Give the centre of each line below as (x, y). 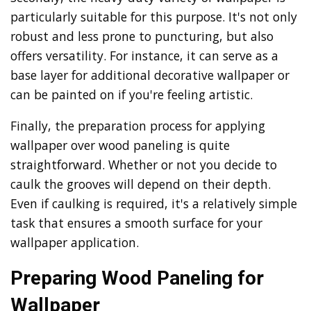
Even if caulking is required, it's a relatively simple (154, 204)
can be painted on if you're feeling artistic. (132, 94)
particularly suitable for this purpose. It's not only (154, 16)
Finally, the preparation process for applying (138, 126)
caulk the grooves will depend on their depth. (141, 184)
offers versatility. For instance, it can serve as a (144, 55)
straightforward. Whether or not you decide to (144, 165)
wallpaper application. (75, 243)
